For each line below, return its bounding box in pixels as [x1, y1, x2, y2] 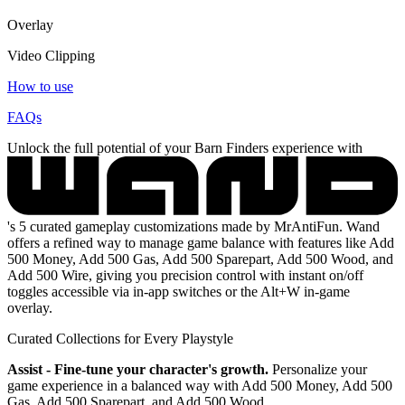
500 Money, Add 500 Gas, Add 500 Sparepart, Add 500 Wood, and [7, 250, 393, 267]
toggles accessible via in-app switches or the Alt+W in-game [7, 283, 350, 299]
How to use [7, 78, 73, 94]
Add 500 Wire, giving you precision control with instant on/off [7, 267, 363, 283]
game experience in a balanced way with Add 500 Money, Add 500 [7, 377, 392, 393]
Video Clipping [7, 47, 95, 63]
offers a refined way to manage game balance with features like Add [7, 234, 394, 250]
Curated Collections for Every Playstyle [7, 330, 233, 346]
